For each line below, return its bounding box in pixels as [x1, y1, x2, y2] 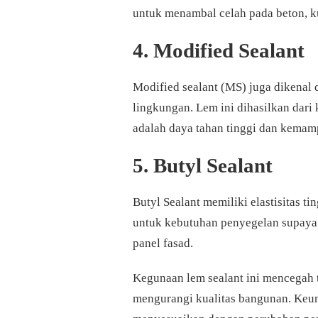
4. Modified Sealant [133, 39, 305, 62]
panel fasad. [133, 236, 193, 251]
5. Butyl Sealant [133, 154, 273, 177]
